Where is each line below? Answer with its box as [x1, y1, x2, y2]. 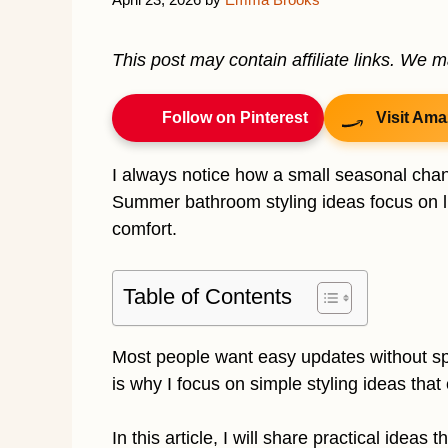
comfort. [112, 218, 177, 239]
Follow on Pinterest [162, 108, 308, 126]
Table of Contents [123, 283, 292, 309]
